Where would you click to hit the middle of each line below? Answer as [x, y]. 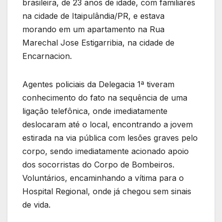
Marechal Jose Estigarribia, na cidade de [98, 43]
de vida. [36, 205]
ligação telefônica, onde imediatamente [95, 111]
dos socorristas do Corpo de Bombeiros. [98, 165]
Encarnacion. [47, 56]
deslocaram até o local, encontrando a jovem [108, 125]
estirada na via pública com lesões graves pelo [110, 138]
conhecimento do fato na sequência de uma [105, 98]
